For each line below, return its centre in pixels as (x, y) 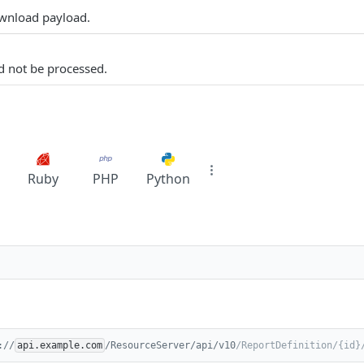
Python (168, 179)
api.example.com (60, 345)
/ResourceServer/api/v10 (170, 345)
